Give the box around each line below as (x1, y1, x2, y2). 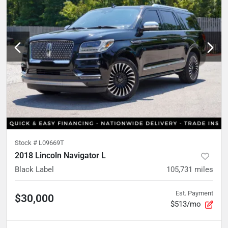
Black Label (15, 165, 54, 175)
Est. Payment (176, 189, 213, 197)
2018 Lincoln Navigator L (15, 151, 106, 161)
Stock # (15, 139, 39, 147)
